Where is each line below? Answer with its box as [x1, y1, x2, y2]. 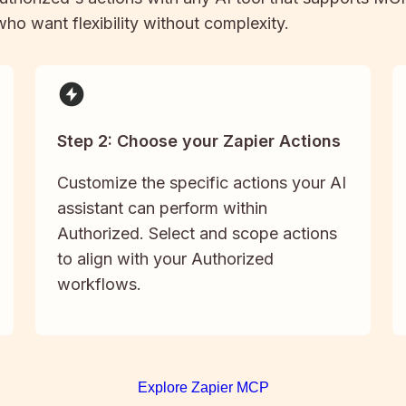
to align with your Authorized [56, 248, 274, 268]
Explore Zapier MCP [137, 379, 269, 395]
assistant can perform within [56, 198, 267, 217]
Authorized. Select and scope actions [56, 223, 337, 243]
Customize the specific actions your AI [56, 172, 346, 192]
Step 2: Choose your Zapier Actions [56, 130, 341, 150]
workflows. [56, 274, 141, 294]
